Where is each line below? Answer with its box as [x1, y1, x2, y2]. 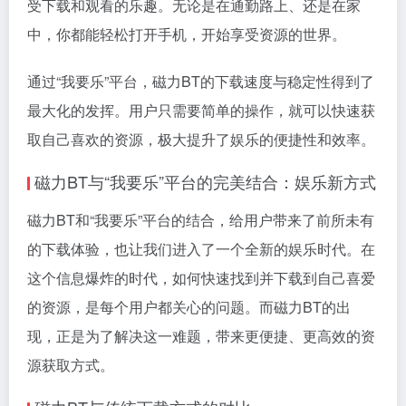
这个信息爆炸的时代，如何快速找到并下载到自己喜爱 [27, 267, 375, 288]
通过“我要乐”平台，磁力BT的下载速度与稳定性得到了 [27, 71, 374, 92]
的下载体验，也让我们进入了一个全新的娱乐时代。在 [27, 238, 375, 259]
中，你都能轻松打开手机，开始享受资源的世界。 [27, 24, 346, 44]
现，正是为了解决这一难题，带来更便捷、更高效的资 [27, 325, 375, 346]
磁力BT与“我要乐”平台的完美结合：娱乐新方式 [34, 169, 376, 193]
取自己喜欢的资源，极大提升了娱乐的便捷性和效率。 [27, 129, 375, 150]
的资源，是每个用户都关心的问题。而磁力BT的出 [27, 296, 351, 317]
